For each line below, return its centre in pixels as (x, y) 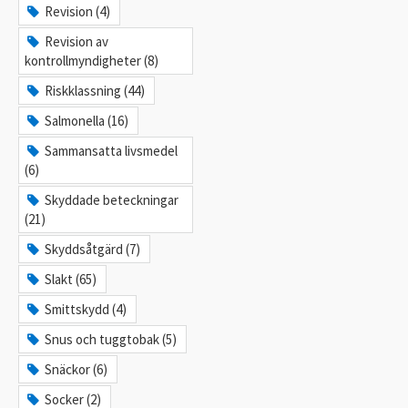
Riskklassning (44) (95, 91)
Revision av (77, 41)
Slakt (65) (71, 279)
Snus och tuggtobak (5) (111, 339)
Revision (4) (78, 11)
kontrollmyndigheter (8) (92, 61)
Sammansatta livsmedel (112, 151)
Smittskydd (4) (86, 309)
